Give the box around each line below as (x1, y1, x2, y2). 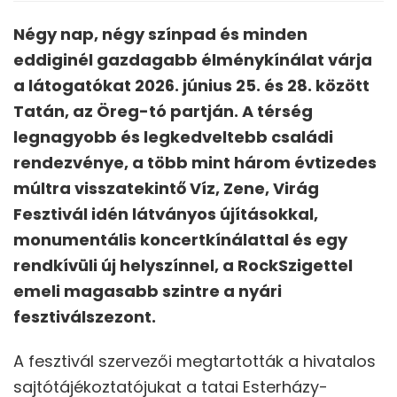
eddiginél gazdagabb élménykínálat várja (13, 49, 372, 72)
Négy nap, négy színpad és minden (13, 23, 307, 46)
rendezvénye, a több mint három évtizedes (13, 152, 377, 175)
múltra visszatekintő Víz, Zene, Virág (13, 177, 319, 200)
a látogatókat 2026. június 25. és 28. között (13, 74, 370, 97)
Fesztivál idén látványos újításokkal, (13, 203, 318, 226)
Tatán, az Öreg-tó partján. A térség (13, 100, 313, 123)
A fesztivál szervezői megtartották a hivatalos (13, 350, 376, 373)
